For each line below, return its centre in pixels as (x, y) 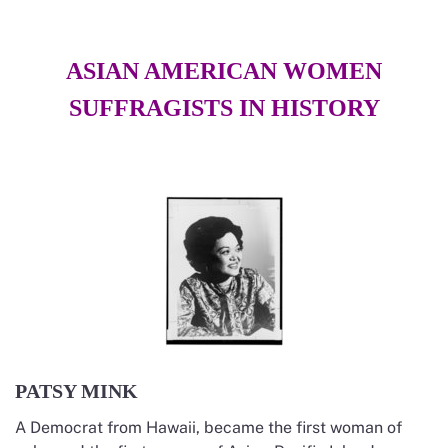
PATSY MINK (76, 390)
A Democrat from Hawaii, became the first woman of (208, 427)
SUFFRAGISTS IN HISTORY (224, 107)
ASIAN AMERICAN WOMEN (224, 70)
